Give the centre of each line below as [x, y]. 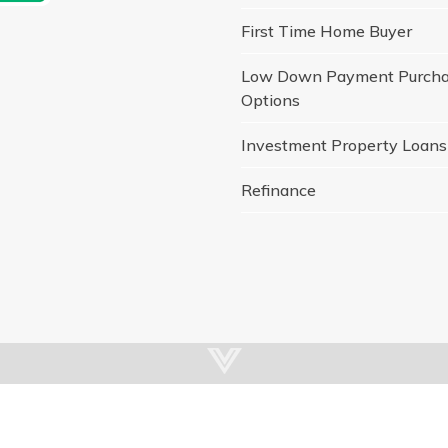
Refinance [279, 189]
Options [271, 99]
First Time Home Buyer [327, 30]
